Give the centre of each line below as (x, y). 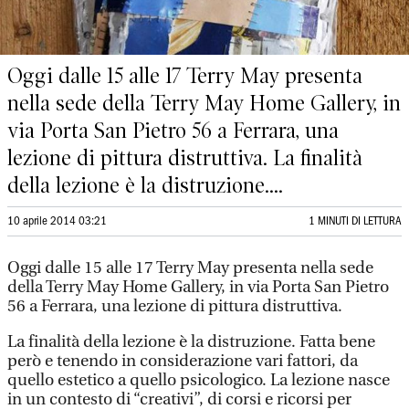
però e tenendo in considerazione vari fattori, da (183, 361)
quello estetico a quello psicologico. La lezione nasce (199, 380)
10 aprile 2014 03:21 (57, 221)
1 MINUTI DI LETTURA (355, 221)
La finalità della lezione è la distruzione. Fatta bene (191, 342)
